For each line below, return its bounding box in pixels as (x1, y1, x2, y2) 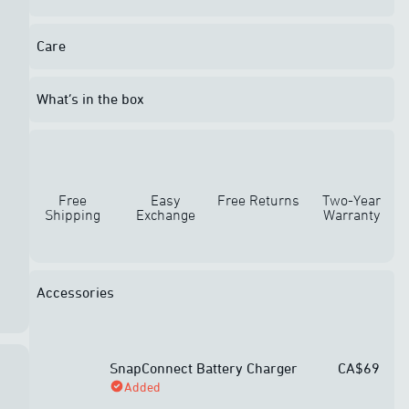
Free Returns (217, 192, 299, 208)
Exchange (135, 206, 195, 223)
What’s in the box (37, 90, 144, 107)
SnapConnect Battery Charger (110, 359, 298, 376)
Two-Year (322, 192, 381, 208)
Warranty (323, 206, 380, 223)
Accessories (37, 284, 114, 300)
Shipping (44, 206, 100, 223)
